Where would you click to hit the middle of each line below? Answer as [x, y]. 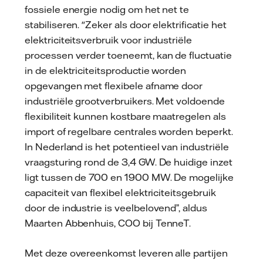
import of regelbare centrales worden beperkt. [129, 131]
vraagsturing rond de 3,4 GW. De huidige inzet [129, 162]
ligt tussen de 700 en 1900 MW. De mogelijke [129, 177]
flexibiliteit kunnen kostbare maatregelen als [125, 116]
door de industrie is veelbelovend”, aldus [116, 208]
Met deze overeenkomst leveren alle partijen [126, 253]
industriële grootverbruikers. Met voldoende [125, 101]
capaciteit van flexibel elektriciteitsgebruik [120, 192]
